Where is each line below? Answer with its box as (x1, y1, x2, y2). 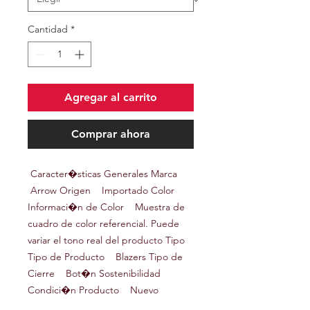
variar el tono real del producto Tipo (28, 234, 185, 247)
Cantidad (28, 23, 68, 36)
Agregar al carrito (64, 91, 157, 104)
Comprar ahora (71, 127, 150, 141)
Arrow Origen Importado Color (28, 184, 174, 197)
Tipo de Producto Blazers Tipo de (28, 250, 183, 264)
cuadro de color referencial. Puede (28, 217, 179, 230)
